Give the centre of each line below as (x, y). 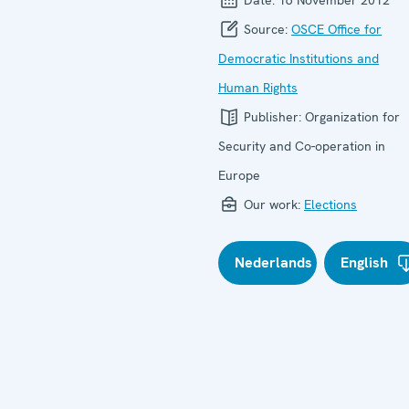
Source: (266, 29)
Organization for (352, 116)
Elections (330, 204)
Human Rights (258, 87)
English (365, 262)
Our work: (272, 204)
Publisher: (273, 116)
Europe (239, 175)
